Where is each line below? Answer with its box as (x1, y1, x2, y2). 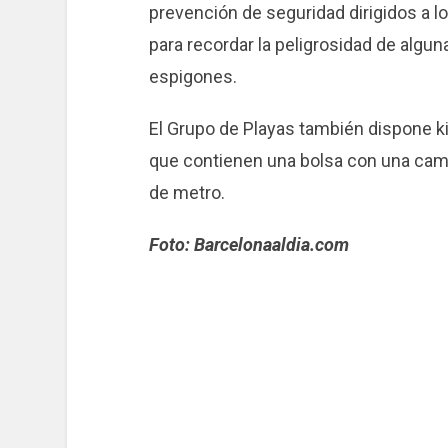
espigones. (148, 66, 237, 88)
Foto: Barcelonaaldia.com (148, 234, 349, 256)
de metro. (148, 182, 225, 204)
